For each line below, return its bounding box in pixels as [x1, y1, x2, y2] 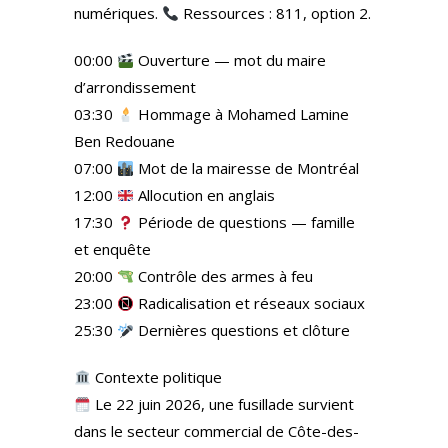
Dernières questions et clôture [134, 320, 351, 340]
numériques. [74, 3, 162, 23]
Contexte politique [91, 367, 223, 387]
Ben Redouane [74, 131, 175, 151]
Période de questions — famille [134, 212, 356, 232]
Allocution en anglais [134, 185, 276, 205]
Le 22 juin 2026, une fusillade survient [91, 394, 355, 414]
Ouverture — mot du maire [134, 50, 327, 70]
